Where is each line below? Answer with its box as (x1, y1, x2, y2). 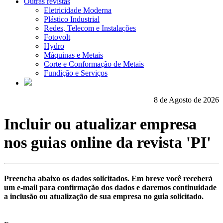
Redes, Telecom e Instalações (44, 24, 136, 32)
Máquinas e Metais (44, 51, 103, 59)
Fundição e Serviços (44, 69, 108, 77)
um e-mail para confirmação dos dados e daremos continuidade (4, 183, 217, 192)
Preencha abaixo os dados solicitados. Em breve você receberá (4, 174, 213, 183)
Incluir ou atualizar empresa (4, 115, 197, 133)
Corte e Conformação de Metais (44, 60, 144, 68)
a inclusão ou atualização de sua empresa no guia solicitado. (4, 192, 204, 201)
